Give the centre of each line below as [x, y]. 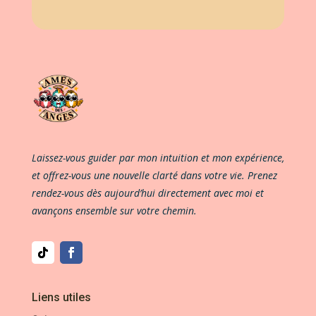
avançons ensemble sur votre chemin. [114, 210]
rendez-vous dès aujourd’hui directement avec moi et [147, 193]
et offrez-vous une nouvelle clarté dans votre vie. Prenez [154, 175]
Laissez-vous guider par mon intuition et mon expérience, [158, 157]
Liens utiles [61, 297]
